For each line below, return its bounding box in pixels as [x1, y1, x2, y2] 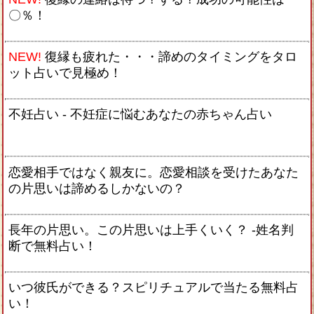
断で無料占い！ [8, 239, 97, 253]
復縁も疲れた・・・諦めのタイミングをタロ [45, 49, 297, 64]
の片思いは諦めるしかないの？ [8, 181, 185, 196]
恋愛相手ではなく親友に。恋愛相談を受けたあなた [8, 165, 299, 179]
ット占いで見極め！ [8, 65, 122, 80]
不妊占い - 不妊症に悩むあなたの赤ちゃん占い [8, 107, 272, 122]
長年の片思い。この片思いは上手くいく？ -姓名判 [8, 223, 294, 237]
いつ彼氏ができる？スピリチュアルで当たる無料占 [8, 280, 299, 295]
